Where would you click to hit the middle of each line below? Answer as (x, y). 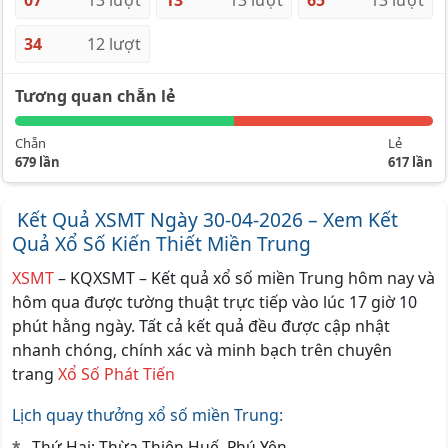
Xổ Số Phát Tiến (116, 373)
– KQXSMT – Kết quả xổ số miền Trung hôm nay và (244, 277)
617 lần (410, 162)
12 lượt (114, 44)
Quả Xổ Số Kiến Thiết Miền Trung (161, 243)
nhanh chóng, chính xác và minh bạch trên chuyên (202, 349)
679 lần (37, 162)
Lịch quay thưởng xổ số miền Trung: (147, 415)
